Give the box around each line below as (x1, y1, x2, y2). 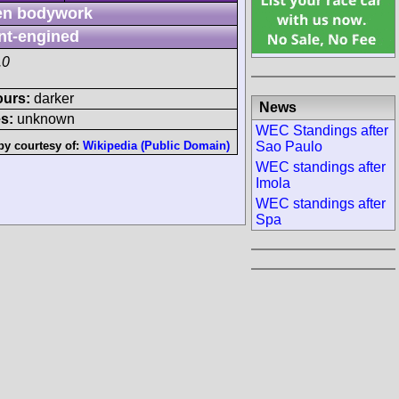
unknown (13, 110, 75, 126)
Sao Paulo (256, 138, 322, 154)
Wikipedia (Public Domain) (83, 138, 230, 152)
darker (30, 90, 74, 106)
